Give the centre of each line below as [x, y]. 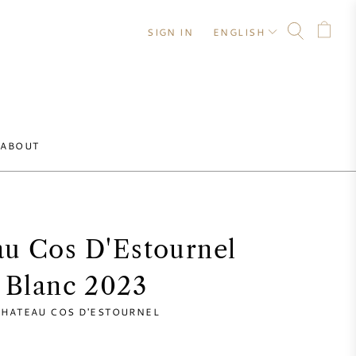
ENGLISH [238, 32]
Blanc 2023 [76, 286]
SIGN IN [170, 32]
